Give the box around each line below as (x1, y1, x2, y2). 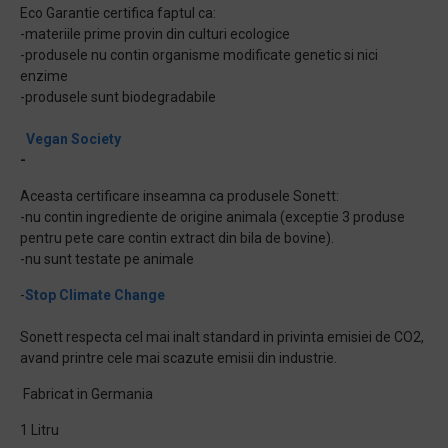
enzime (20, 68, 68, 84)
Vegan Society (26, 131, 121, 147)
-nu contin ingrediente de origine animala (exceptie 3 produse (20, 209, 405, 225)
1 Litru (20, 422, 59, 438)
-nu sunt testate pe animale (20, 251, 194, 267)
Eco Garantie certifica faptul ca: (20, 5, 216, 21)
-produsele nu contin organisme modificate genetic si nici (20, 47, 378, 63)
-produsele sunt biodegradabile (20, 89, 216, 105)
